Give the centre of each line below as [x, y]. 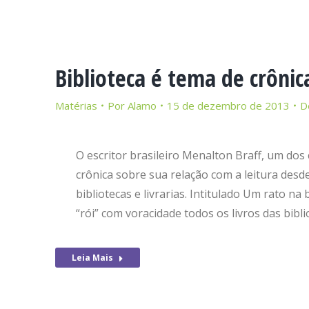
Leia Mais [92, 258]
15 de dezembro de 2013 [228, 106]
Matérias [76, 106]
